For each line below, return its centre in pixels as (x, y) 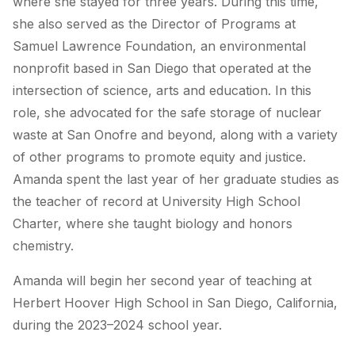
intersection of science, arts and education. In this (162, 91)
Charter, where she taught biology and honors (153, 224)
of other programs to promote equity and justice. (159, 157)
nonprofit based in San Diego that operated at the (162, 69)
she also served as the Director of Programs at (154, 24)
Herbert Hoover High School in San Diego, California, (175, 303)
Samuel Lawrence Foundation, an (116, 46)
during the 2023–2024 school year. (119, 325)
